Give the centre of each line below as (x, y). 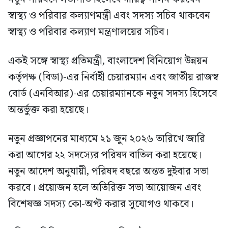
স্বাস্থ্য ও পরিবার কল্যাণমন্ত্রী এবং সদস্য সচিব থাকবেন (109, 16)
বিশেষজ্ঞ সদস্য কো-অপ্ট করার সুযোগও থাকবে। (101, 204)
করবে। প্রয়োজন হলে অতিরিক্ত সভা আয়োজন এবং (105, 188)
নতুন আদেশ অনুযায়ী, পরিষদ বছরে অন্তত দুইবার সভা (108, 172)
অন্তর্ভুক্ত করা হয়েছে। (48, 110)
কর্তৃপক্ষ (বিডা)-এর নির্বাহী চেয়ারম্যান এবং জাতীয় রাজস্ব (113, 78)
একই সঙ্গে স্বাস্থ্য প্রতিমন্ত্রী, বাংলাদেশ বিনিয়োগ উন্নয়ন (108, 61)
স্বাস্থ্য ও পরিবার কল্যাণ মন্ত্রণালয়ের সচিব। (89, 32)
